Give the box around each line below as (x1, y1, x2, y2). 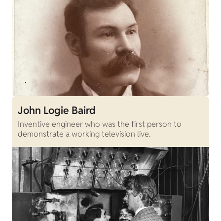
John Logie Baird (18, 103, 96, 117)
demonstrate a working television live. (18, 128, 150, 139)
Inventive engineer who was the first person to (18, 118, 182, 129)
